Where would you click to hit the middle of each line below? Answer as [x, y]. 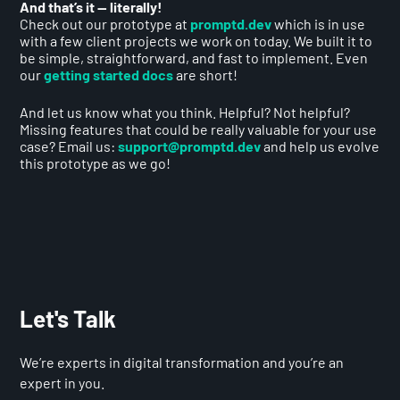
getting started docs [109, 74]
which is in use [319, 23]
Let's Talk [68, 319]
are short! [206, 74]
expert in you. [62, 383]
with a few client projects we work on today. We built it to [196, 40]
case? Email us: [69, 146]
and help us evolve [321, 146]
